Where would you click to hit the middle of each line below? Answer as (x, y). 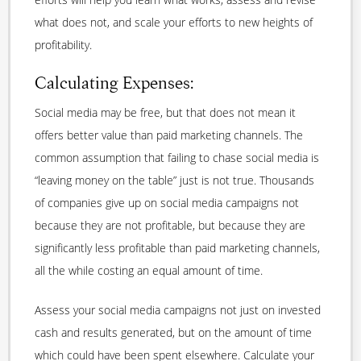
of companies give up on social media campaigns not (167, 203)
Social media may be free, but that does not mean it (165, 112)
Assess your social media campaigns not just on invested (178, 310)
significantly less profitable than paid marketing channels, (177, 248)
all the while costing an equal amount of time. (149, 270)
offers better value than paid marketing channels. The (169, 135)
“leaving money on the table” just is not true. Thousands (174, 180)
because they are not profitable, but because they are (170, 225)
